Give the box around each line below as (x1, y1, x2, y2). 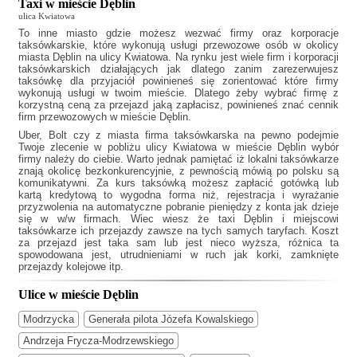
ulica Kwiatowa (18, 11, 75, 22)
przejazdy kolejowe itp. (18, 261, 124, 273)
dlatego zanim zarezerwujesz (190, 63, 339, 76)
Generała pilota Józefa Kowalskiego (88, 312, 253, 325)
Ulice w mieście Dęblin (18, 287, 139, 301)
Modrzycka (23, 312, 74, 325)
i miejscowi (273, 213, 339, 226)
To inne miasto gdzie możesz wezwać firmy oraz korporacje (18, 27, 339, 40)
